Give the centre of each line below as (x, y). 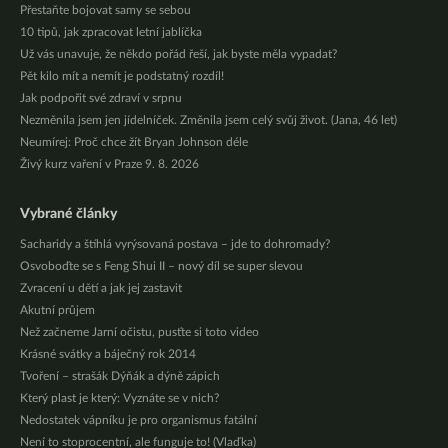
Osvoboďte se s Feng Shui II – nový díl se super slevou (161, 266)
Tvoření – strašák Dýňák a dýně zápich (120, 376)
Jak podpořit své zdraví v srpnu (101, 98)
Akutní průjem (57, 310)
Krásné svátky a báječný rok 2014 (108, 354)
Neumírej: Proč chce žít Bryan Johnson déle (134, 142)
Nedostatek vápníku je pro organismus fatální (138, 420)
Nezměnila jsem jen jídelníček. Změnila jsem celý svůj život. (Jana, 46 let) (208, 120)
